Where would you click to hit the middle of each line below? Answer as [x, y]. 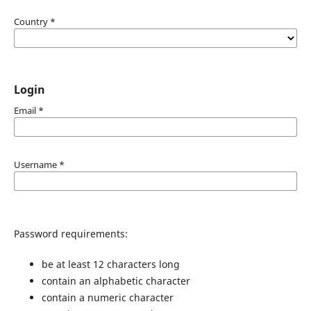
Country [32, 21]
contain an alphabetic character [116, 280]
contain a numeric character [107, 297]
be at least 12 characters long [110, 264]
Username [36, 164]
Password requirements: [70, 233]
